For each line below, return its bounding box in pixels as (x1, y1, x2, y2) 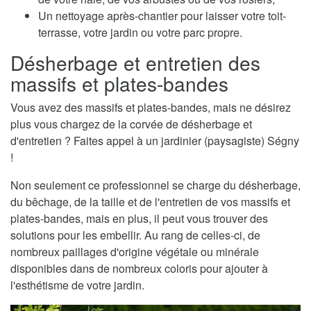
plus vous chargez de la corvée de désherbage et (10, 116, 252, 133)
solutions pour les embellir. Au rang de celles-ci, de (10, 227, 260, 244)
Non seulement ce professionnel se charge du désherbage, (10, 177, 301, 194)
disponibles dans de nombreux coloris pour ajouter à (10, 260, 268, 277)
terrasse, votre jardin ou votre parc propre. (38, 24, 242, 41)
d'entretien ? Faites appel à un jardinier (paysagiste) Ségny (10, 133, 299, 149)
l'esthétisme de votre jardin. (10, 277, 144, 294)
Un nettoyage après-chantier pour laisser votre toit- (38, 8, 286, 24)
